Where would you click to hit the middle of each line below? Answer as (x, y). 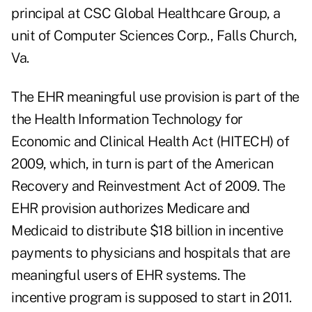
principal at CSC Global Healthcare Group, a (146, 14)
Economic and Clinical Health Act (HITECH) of (150, 142)
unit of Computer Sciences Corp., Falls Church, (154, 36)
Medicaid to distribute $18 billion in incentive (147, 231)
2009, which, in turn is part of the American (142, 164)
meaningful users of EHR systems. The (128, 275)
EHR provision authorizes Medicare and (131, 209)
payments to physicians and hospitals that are (151, 253)
